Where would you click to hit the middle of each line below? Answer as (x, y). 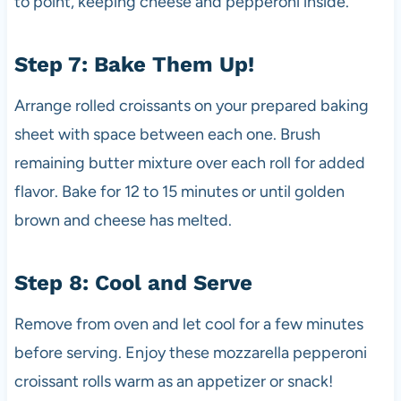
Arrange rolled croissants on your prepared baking (191, 105)
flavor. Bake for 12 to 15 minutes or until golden (179, 191)
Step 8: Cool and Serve (133, 282)
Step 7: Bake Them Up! (134, 64)
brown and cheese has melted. (123, 220)
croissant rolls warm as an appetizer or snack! (173, 381)
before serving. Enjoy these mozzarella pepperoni (190, 352)
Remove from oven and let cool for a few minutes (188, 324)
